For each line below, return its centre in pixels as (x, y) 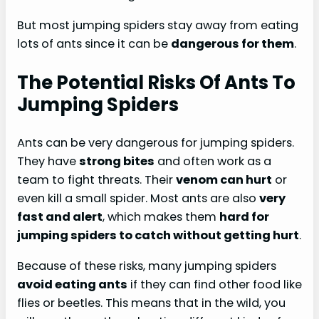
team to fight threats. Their (96, 180)
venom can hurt (224, 180)
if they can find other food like (215, 284)
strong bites (117, 162)
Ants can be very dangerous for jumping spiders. (156, 143)
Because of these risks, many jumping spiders (147, 266)
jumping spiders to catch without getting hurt (158, 236)
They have (48, 162)
